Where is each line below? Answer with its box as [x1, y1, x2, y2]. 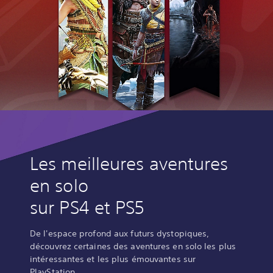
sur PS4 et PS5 [30, 196, 145, 218]
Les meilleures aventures [30, 152, 229, 174]
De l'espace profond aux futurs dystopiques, [30, 227, 210, 239]
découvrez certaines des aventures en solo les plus [30, 240, 236, 252]
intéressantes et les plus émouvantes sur [30, 253, 196, 264]
